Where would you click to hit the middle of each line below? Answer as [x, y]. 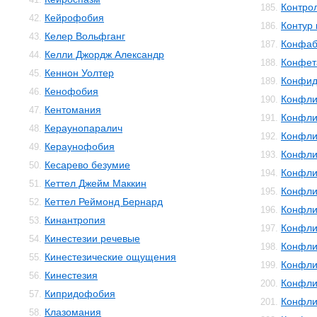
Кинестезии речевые [92, 238]
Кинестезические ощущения [110, 257]
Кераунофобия [80, 146]
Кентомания [73, 110]
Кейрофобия [74, 18]
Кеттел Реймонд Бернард [104, 202]
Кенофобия [71, 91]
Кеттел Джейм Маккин [96, 183]
